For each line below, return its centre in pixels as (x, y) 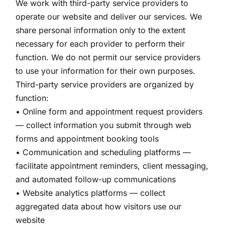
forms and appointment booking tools (87, 139)
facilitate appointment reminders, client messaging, (112, 166)
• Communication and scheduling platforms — (103, 152)
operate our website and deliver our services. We (109, 17)
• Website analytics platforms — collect (91, 193)
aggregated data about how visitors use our (99, 206)
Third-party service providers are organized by (105, 84)
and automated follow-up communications (96, 179)
